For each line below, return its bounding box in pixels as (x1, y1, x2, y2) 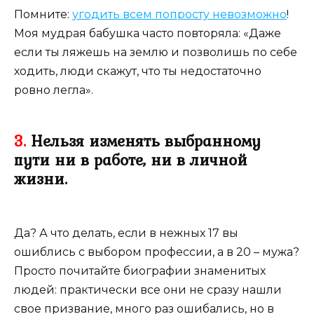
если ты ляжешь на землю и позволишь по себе (14, 46, 297, 60)
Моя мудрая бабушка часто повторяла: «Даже (14, 27, 281, 41)
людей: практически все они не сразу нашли (14, 283, 282, 297)
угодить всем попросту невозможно (72, 8, 287, 22)
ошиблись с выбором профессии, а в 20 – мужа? (14, 245, 299, 259)
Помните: (14, 8, 72, 22)
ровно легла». (14, 83, 93, 97)
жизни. (14, 167, 67, 191)
